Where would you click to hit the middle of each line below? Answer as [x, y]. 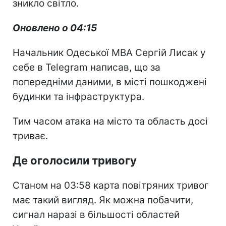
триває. [30, 136]
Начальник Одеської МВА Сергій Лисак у [109, 52]
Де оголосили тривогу [75, 160]
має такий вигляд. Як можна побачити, [103, 200]
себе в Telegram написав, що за [87, 67]
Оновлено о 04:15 [55, 28]
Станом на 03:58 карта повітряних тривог [111, 185]
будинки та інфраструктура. [78, 96]
